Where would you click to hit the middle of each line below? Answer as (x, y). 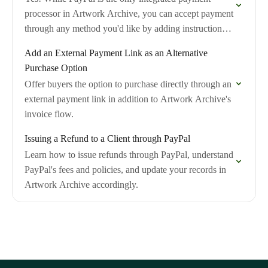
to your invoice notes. (65, 43)
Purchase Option (56, 68)
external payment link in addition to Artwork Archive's (128, 99)
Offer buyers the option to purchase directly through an (128, 84)
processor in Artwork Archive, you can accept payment (129, 13)
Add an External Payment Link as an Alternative (116, 53)
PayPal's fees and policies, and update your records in (125, 170)
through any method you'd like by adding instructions (125, 28)
